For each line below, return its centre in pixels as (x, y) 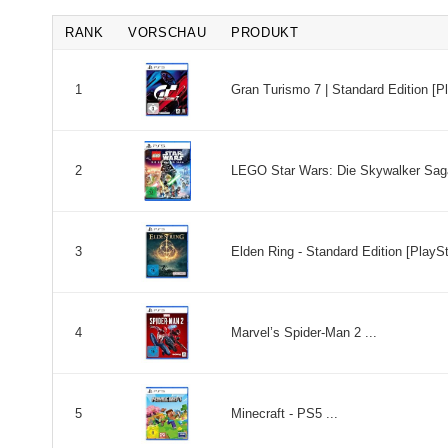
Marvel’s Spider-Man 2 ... (304, 332)
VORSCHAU (167, 32)
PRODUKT (265, 32)
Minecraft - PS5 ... (284, 413)
